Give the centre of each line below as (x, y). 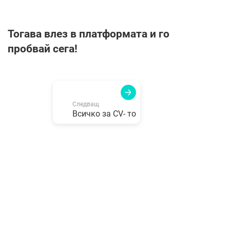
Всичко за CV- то (104, 113)
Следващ (85, 104)
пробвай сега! (43, 49)
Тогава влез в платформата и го (89, 34)
